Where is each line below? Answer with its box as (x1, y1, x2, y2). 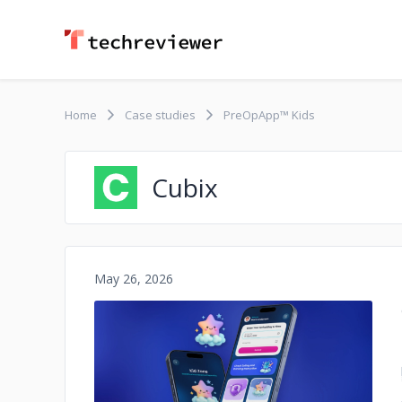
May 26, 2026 (94, 270, 173, 287)
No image (186, 371, 281, 400)
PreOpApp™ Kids (223, 107, 315, 123)
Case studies (125, 107, 196, 123)
